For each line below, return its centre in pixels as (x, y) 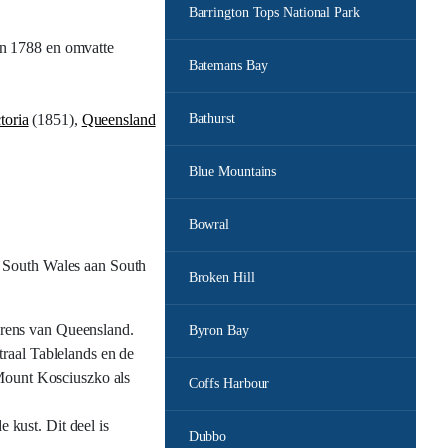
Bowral (209, 224)
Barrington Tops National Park (274, 12)
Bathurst (211, 118)
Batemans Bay (228, 65)
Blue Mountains (232, 171)
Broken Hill (221, 277)
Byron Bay (218, 330)
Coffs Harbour (229, 383)
